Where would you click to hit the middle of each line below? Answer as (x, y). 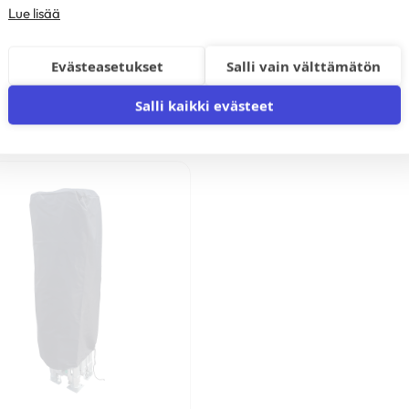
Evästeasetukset (107, 66)
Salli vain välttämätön (303, 66)
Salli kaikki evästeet (204, 105)
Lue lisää (34, 13)
